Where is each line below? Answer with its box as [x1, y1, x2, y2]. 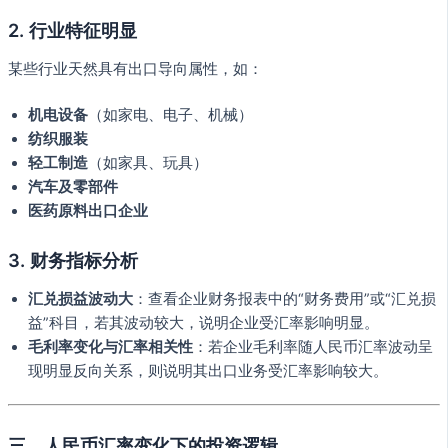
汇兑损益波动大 [28, 289, 133, 308]
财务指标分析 [30, 249, 138, 272]
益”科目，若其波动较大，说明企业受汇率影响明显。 [28, 313, 379, 332]
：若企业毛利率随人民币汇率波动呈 [193, 337, 433, 356]
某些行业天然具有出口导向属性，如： [8, 59, 263, 78]
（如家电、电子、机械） [88, 105, 253, 124]
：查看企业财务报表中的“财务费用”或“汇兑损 [133, 289, 436, 308]
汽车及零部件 [28, 177, 118, 196]
